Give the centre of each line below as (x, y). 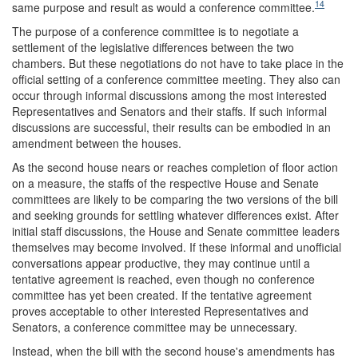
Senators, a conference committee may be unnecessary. (155, 326)
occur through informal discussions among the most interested (169, 95)
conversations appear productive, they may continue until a (161, 263)
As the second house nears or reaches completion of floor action (175, 167)
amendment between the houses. (97, 143)
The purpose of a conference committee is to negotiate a (155, 31)
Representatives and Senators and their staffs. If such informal (169, 111)
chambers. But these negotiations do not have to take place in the (178, 63)
